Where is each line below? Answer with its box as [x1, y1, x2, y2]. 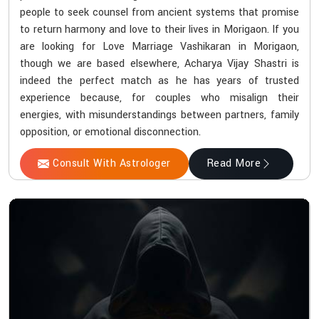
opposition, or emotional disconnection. [20, 124, 201, 140]
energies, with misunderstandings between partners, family [20, 107, 299, 122]
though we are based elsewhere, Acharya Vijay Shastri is [20, 56, 299, 71]
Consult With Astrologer [53, 155, 171, 171]
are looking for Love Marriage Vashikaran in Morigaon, [20, 38, 299, 54]
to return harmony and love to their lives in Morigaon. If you [20, 21, 299, 37]
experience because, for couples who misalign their [20, 90, 299, 105]
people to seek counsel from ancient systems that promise [20, 4, 299, 20]
